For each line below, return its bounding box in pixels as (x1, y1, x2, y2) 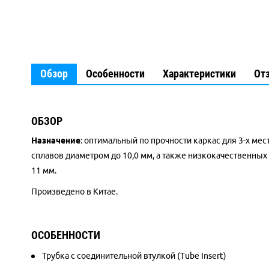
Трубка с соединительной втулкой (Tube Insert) (42, 251, 226, 261)
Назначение (31, 136, 80, 145)
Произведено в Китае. (31, 187, 118, 196)
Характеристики (163, 67, 236, 80)
